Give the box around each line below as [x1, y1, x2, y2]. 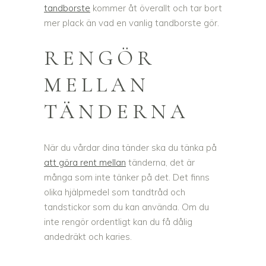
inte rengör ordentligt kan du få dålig [44, 216, 192, 228]
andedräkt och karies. [44, 231, 132, 243]
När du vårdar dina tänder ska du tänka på [44, 142, 217, 154]
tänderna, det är [126, 157, 195, 169]
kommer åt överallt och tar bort [90, 2, 222, 14]
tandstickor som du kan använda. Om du [44, 201, 209, 213]
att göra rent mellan [44, 157, 126, 169]
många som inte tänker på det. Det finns [44, 172, 210, 183]
